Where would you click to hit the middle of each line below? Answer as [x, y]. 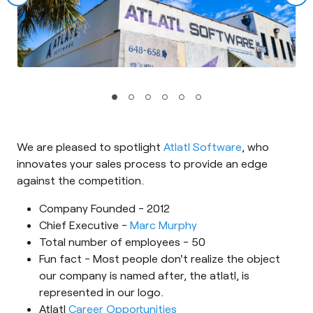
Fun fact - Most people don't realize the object [160, 258]
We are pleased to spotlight [90, 146]
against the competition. [80, 180]
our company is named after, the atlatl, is [144, 275]
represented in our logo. [101, 291]
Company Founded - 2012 [104, 208]
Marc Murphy [163, 224]
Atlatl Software [203, 146]
